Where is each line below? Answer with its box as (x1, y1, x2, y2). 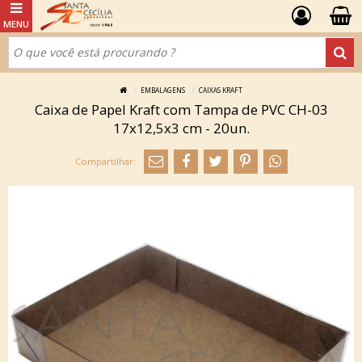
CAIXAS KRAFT (199, 86, 242, 95)
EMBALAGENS (141, 86, 185, 95)
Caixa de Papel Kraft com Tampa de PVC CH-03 (34, 100, 328, 119)
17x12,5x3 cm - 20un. (112, 119, 250, 137)
